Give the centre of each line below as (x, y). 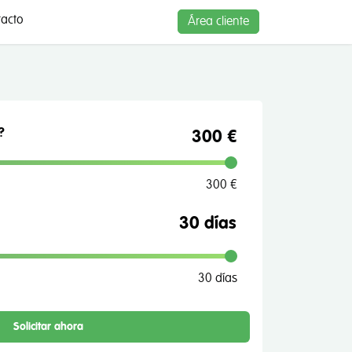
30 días (218, 278)
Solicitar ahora (48, 326)
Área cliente (218, 21)
